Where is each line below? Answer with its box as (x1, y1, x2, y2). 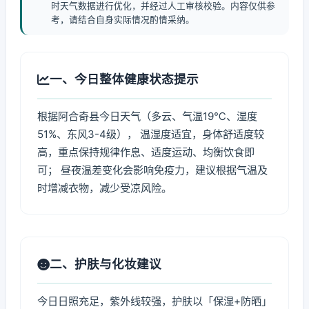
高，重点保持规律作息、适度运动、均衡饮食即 (37, 146, 255, 159)
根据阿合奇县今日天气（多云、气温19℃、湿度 (37, 110, 257, 123)
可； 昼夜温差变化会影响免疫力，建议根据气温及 (37, 163, 268, 177)
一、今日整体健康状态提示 (50, 72, 199, 86)
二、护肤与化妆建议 (50, 257, 161, 271)
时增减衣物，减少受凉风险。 (37, 181, 172, 195)
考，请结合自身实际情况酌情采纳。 (51, 14, 195, 25)
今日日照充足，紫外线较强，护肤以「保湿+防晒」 (37, 295, 272, 308)
